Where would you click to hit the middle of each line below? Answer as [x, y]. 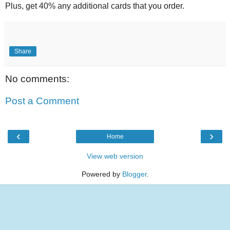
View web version [115, 156]
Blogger [134, 174]
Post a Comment [42, 101]
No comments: [37, 79]
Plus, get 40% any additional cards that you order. [96, 6]
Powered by [102, 174]
